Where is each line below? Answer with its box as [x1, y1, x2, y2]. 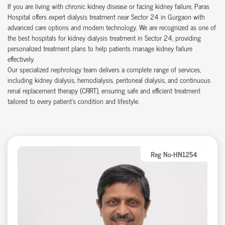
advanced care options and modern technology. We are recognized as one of [8, 21, 216, 33]
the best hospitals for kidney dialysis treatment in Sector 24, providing [8, 31, 201, 43]
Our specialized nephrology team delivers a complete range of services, [8, 63, 201, 75]
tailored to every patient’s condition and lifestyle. [8, 94, 139, 106]
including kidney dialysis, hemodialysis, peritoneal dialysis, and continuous [8, 73, 210, 85]
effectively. [8, 52, 35, 64]
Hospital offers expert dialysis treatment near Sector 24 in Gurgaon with [8, 10, 205, 22]
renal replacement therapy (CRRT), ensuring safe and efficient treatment [8, 84, 200, 96]
